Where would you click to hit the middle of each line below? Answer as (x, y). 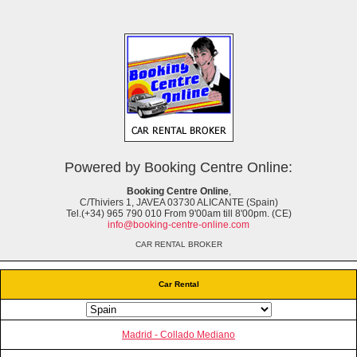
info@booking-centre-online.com (178, 224)
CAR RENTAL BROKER (178, 244)
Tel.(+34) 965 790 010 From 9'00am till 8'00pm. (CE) (178, 213)
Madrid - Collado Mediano (178, 334)
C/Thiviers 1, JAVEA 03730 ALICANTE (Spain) (178, 202)
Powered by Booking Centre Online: (178, 167)
